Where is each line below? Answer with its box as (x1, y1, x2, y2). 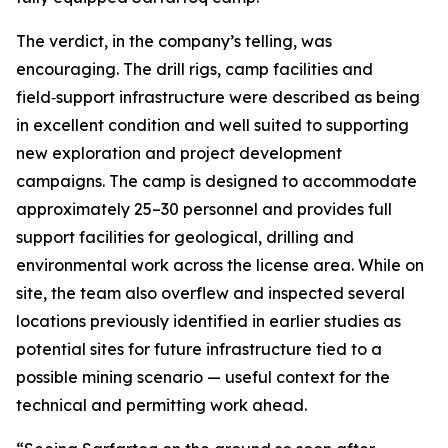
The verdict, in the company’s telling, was (16, 31, 332, 51)
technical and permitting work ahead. (16, 395, 307, 415)
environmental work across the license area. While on (16, 255, 424, 275)
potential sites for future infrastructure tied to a (16, 339, 382, 359)
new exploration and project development (16, 143, 342, 163)
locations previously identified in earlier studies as (16, 311, 401, 331)
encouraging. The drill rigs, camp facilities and (16, 59, 373, 79)
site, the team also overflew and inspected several (16, 283, 405, 303)
